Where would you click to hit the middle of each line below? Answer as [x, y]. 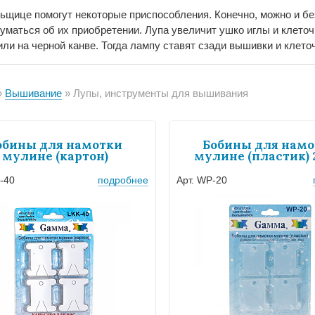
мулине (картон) [55, 156]
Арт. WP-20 [202, 180]
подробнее [123, 180]
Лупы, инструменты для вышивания [161, 93]
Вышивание [33, 93]
